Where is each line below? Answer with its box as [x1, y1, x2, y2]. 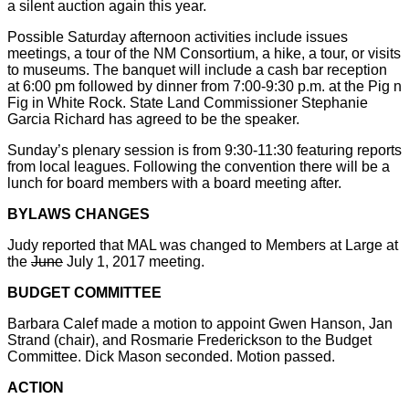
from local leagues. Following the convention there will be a [7, 158, 390, 174]
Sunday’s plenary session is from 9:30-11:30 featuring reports [7, 142, 402, 158]
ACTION [7, 379, 64, 395]
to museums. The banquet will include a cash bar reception [7, 61, 387, 78]
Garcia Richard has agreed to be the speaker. [7, 110, 299, 127]
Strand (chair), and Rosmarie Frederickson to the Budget [7, 331, 372, 348]
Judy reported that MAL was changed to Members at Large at [7, 236, 398, 253]
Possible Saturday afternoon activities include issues [7, 28, 348, 45]
